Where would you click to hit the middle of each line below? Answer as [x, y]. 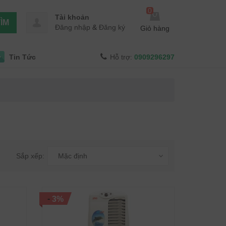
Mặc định [73, 156]
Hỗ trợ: [122, 57]
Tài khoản [72, 17]
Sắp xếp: [30, 156]
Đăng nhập [73, 27]
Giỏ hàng [155, 29]
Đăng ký [112, 27]
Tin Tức [22, 57]
